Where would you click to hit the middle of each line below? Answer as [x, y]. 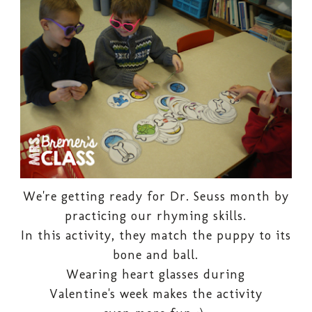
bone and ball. [156, 255]
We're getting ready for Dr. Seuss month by [156, 197]
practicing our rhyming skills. [156, 216]
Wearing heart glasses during [156, 275]
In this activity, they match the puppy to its [156, 236]
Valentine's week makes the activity [156, 294]
